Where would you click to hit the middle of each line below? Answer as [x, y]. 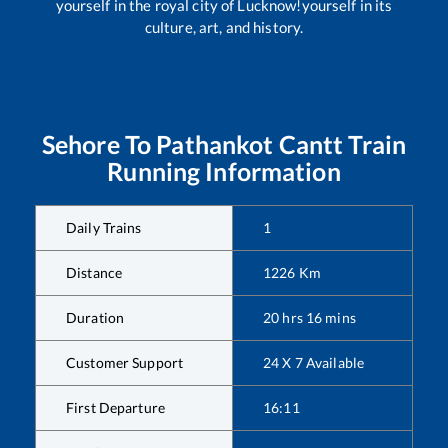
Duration [95, 318]
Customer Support [125, 363]
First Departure [115, 408]
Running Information [224, 171]
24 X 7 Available [314, 363]
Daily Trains [104, 228]
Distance [94, 273]
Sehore [80, 144]
